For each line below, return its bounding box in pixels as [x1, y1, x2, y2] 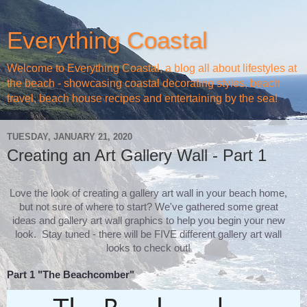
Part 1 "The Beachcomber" [7, 268, 134, 280]
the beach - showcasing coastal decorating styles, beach [7, 77, 280, 89]
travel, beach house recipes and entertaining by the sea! [7, 93, 278, 104]
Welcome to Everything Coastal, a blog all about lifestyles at [7, 62, 297, 74]
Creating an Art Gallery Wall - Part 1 [7, 146, 267, 164]
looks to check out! [106, 241, 191, 254]
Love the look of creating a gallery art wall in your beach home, [10, 186, 287, 199]
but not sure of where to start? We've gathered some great [19, 200, 278, 212]
